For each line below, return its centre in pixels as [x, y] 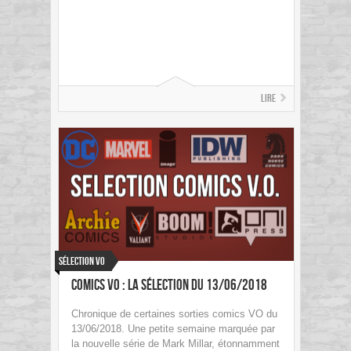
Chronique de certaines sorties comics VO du [174, 314]
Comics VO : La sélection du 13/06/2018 [169, 286]
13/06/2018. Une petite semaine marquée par [173, 329]
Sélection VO [82, 262]
